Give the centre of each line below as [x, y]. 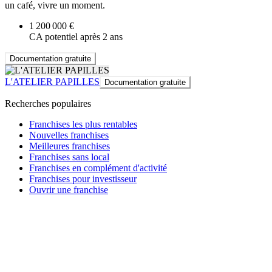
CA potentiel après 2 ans [76, 37]
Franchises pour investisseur [83, 179]
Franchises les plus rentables [83, 124]
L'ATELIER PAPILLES [52, 82]
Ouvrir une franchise [69, 190]
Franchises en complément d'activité [98, 168]
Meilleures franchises [70, 146]
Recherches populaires [48, 104]
